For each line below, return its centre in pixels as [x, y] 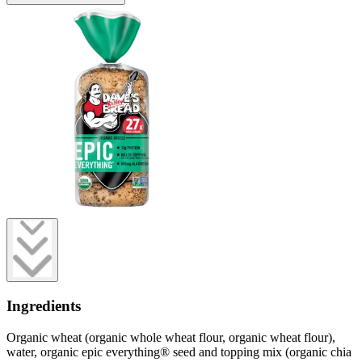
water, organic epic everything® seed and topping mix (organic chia [179, 351]
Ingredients [44, 306]
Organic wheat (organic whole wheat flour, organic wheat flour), [171, 337]
